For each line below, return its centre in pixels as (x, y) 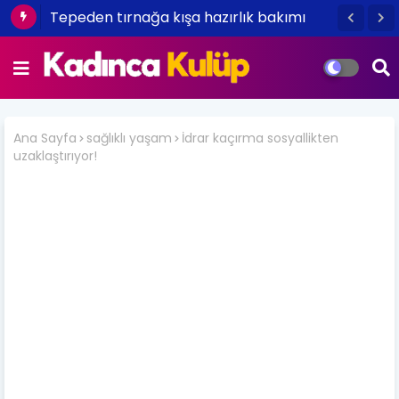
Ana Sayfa (45, 138)
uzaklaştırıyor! (55, 155)
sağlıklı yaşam (129, 138)
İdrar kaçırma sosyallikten (260, 138)
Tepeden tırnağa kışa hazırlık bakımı (178, 17)
